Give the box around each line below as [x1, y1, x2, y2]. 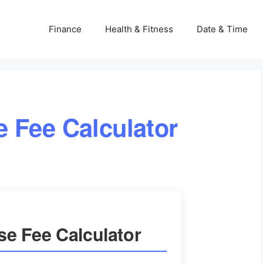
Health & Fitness [105, 23, 173, 35]
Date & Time [197, 23, 248, 35]
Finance [49, 23, 82, 35]
